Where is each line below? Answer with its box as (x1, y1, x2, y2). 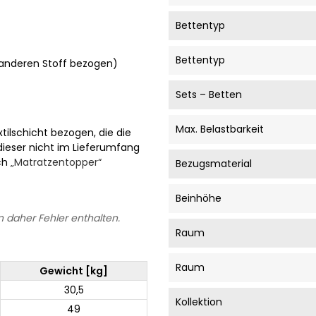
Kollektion (176, 295, 222, 309)
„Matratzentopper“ (11, 155, 102, 169)
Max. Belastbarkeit (176, 122, 264, 136)
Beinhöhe (176, 191, 221, 205)
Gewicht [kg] (39, 264, 108, 278)
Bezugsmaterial (176, 157, 252, 171)
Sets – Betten (176, 87, 242, 102)
